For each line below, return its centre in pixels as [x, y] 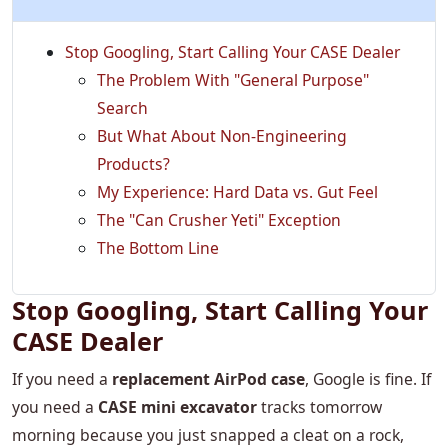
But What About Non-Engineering [222, 136]
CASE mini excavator [177, 407]
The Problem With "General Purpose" [233, 80]
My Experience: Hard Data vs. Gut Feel [237, 192]
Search [122, 108]
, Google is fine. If [368, 379]
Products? [133, 164]
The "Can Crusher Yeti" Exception [219, 220]
